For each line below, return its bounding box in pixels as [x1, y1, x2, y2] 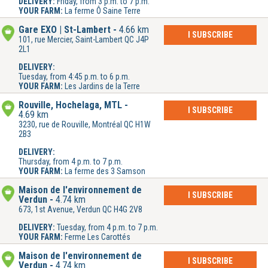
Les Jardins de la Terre [65, 81, 140, 92]
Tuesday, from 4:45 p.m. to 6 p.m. [19, 72, 130, 82]
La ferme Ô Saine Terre [65, 6, 141, 16]
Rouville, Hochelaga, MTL [19, 99, 122, 111]
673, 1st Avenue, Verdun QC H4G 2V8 [19, 205, 142, 215]
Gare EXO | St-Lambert [19, 24, 111, 36]
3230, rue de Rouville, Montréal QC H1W [19, 120, 151, 130]
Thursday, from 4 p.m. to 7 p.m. [19, 157, 123, 167]
